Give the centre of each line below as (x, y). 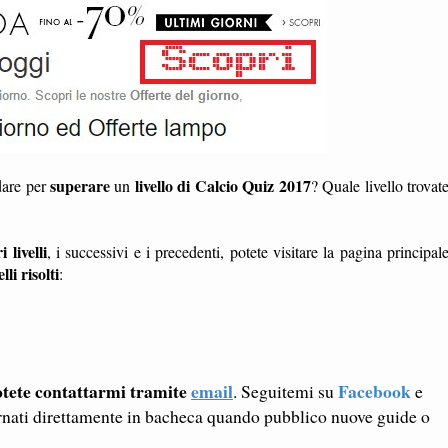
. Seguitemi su (285, 391)
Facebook (374, 391)
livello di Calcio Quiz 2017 (222, 186)
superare (79, 186)
